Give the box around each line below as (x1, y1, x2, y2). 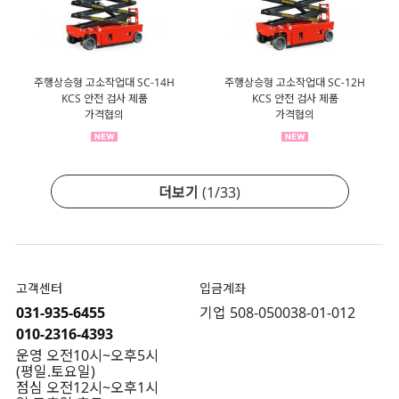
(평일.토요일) (16, 362, 95, 382)
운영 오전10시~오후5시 (16, 346, 159, 366)
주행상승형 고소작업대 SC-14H (34, 74, 175, 90)
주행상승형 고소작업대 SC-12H (224, 74, 365, 90)
